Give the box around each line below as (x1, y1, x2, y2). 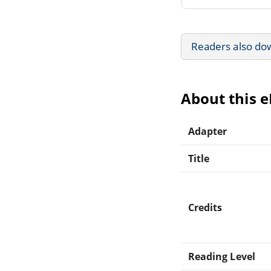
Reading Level (188, 249, 255, 263)
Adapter (188, 124, 227, 138)
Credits (188, 200, 223, 214)
